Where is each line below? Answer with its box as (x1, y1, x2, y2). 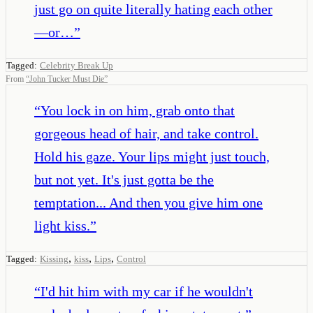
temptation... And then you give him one (34, 194, 263, 210)
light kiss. (34, 217, 90, 233)
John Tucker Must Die (29, 73, 104, 84)
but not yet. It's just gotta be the (34, 171, 214, 187)
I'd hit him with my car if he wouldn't (41, 283, 253, 299)
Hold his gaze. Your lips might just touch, (34, 148, 270, 164)
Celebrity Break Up (40, 59, 113, 71)
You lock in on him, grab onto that (41, 102, 235, 118)
